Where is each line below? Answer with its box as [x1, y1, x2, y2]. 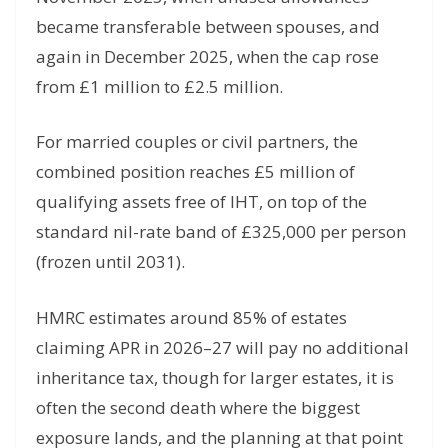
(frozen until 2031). [36, 250, 185, 274]
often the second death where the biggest [36, 395, 360, 419]
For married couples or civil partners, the [36, 130, 358, 154]
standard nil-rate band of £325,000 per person [36, 220, 406, 244]
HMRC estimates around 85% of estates [36, 305, 347, 329]
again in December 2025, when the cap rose [36, 44, 379, 68]
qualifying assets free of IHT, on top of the [36, 190, 367, 214]
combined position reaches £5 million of [36, 160, 355, 184]
